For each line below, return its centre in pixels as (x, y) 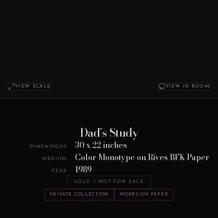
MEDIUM (54, 159)
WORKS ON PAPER (144, 195)
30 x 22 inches (101, 145)
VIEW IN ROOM (187, 87)
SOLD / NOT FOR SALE (109, 182)
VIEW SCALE (33, 87)
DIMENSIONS (48, 146)
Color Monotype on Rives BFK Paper (142, 157)
